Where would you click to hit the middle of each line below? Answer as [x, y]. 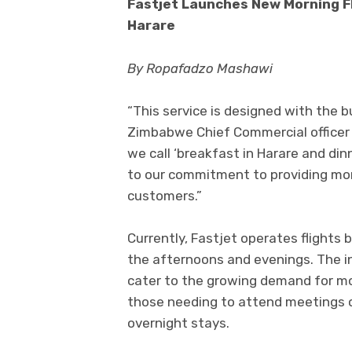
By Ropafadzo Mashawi [200, 68]
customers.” [165, 195]
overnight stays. [178, 323]
